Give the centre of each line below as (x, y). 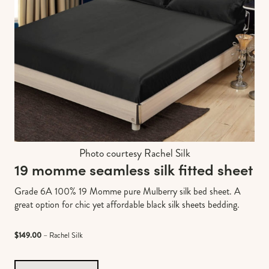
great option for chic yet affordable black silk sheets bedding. (127, 204)
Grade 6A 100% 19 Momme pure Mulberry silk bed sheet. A (128, 191)
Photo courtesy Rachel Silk (134, 153)
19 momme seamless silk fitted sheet (134, 169)
